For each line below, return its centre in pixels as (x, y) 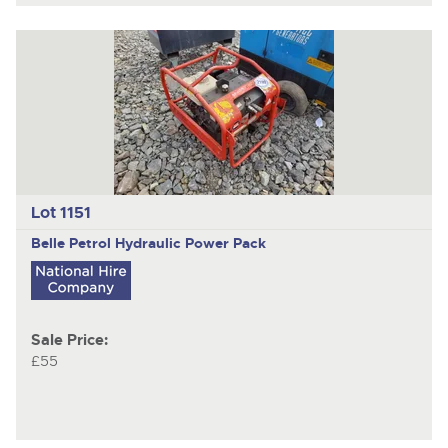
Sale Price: (69, 340)
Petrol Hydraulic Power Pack (167, 242)
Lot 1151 (60, 212)
